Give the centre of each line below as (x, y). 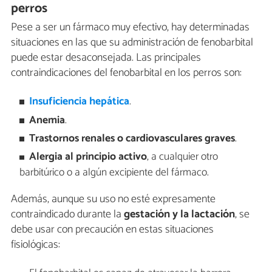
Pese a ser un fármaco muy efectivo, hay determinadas (130, 27)
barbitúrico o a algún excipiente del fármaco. (114, 173)
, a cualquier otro (183, 157)
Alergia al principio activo (88, 157)
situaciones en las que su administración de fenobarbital (132, 42)
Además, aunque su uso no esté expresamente (113, 199)
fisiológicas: (36, 245)
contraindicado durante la (67, 215)
